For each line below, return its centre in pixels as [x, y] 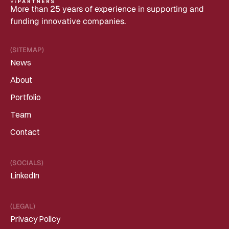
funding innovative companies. [68, 21]
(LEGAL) [23, 206]
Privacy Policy [35, 219]
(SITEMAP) [27, 50]
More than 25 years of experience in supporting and [107, 9]
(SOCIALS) [27, 163]
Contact [25, 132]
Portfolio [26, 97]
